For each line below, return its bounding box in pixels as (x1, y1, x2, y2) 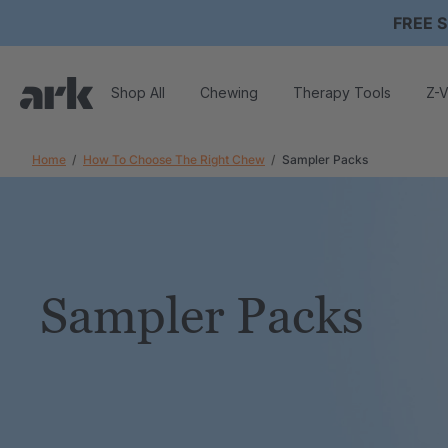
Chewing (200, 83, 258, 101)
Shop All (111, 83, 165, 101)
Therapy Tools (293, 83, 391, 101)
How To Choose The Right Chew (83, 152, 265, 167)
